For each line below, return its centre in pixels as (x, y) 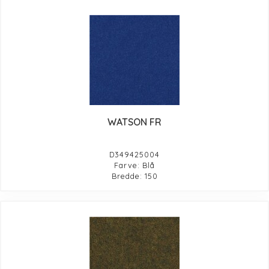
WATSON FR (134, 122)
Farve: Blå (134, 165)
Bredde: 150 (134, 176)
